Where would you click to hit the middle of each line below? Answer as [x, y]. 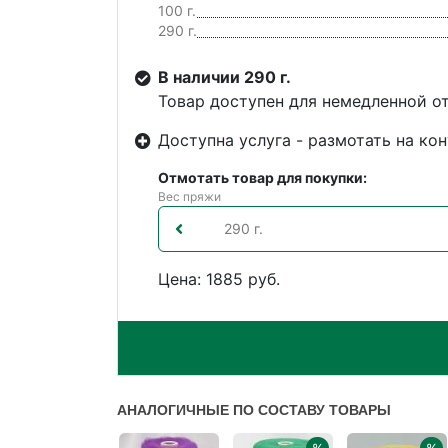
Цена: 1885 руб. [219, 279]
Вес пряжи [189, 197]
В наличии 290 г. [224, 77]
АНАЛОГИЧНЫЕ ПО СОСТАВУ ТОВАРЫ [254, 410]
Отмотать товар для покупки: [262, 178]
